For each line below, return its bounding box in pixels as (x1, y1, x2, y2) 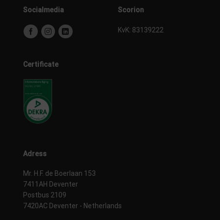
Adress (23, 149, 47, 158)
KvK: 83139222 (118, 26, 164, 34)
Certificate (23, 60, 58, 68)
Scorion (118, 6, 144, 14)
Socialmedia (23, 6, 64, 14)
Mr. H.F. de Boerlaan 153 (23, 169, 96, 177)
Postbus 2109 (23, 191, 66, 199)
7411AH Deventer (23, 180, 78, 188)
